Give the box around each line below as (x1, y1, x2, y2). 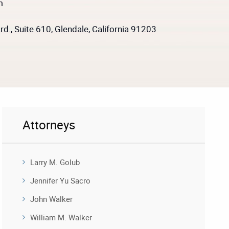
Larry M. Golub (30, 157, 80, 167)
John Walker (30, 194, 73, 204)
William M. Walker (30, 212, 93, 222)
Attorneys (22, 117, 76, 133)
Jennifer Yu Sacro (30, 175, 91, 186)
